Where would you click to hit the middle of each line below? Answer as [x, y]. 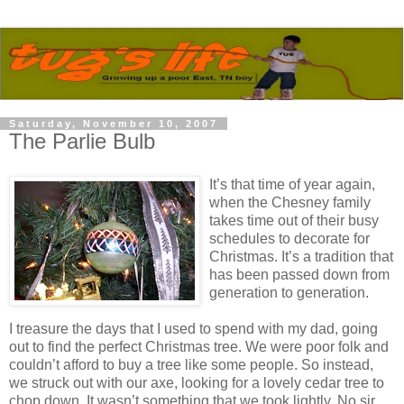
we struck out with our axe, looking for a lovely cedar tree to [197, 382]
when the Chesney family [290, 202]
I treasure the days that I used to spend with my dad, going [193, 328]
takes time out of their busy [294, 220]
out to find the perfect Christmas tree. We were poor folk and [199, 346]
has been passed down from [299, 274]
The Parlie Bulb [82, 141]
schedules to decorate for [289, 238]
